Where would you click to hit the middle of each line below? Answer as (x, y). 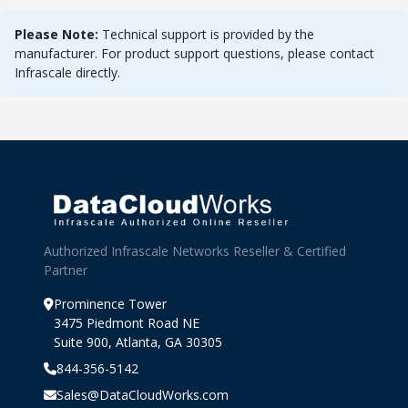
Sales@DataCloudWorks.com (143, 395)
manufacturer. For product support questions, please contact (194, 53)
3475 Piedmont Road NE (127, 323)
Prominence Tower (110, 304)
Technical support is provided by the (206, 34)
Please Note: (56, 34)
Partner (66, 270)
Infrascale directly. (67, 72)
